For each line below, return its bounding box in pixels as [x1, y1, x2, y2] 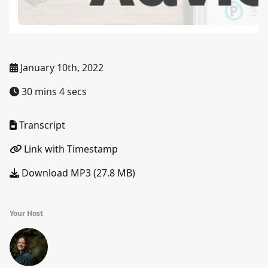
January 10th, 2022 [18, 61, 103, 74]
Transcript [17, 118, 65, 132]
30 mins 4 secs [19, 85, 87, 98]
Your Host [10, 208, 43, 218]
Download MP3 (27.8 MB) [19, 166, 135, 179]
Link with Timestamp [22, 142, 118, 156]
